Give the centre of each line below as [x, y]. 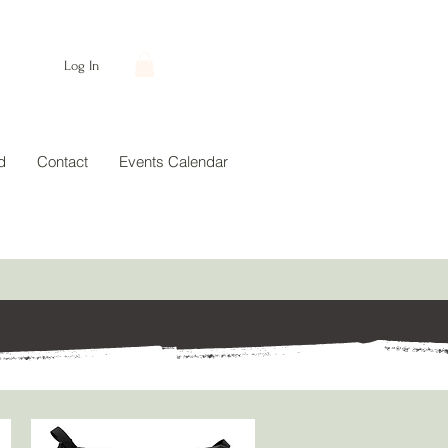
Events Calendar [173, 162]
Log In [82, 65]
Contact [62, 162]
